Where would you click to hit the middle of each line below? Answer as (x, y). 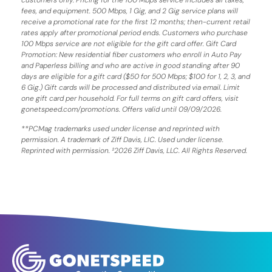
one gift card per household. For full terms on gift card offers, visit (130, 98)
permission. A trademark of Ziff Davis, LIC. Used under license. (122, 140)
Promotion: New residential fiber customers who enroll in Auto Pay (131, 54)
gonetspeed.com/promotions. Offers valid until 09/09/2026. (121, 109)
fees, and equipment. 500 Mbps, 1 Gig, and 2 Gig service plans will (130, 11)
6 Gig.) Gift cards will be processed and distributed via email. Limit (131, 87)
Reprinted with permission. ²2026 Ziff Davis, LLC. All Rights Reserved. (134, 151)
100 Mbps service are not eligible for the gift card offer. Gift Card (129, 43)
